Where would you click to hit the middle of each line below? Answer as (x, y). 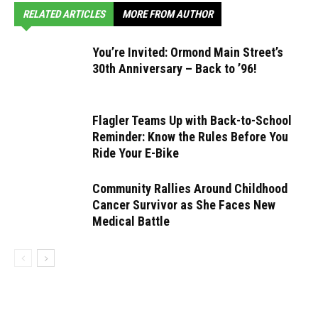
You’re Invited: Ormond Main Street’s (188, 52)
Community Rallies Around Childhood (190, 188)
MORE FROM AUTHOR (168, 14)
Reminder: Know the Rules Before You (190, 137)
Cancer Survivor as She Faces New (184, 205)
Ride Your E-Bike (136, 153)
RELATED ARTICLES (64, 14)
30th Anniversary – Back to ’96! (175, 68)
